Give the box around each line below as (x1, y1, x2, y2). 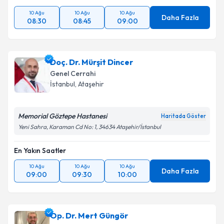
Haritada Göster (161, 112, 206, 119)
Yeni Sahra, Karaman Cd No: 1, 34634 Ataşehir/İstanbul (18, 123, 161, 130)
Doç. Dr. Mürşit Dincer (50, 57, 133, 67)
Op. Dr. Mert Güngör (50, 210, 128, 220)
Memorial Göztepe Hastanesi (18, 111, 107, 120)
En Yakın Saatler (14, 146, 66, 155)
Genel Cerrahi (50, 69, 95, 78)
